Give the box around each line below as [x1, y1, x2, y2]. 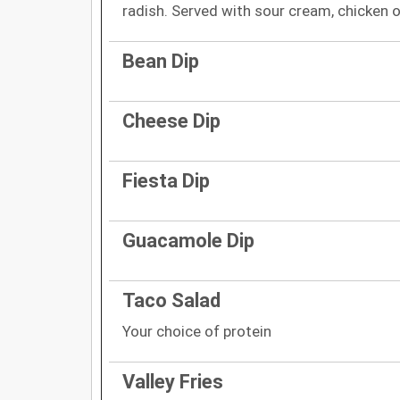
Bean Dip [122, 49, 199, 72]
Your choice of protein [122, 321, 271, 340]
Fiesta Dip [122, 169, 210, 192]
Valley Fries [122, 370, 223, 393]
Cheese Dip [122, 109, 221, 132]
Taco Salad [122, 288, 221, 312]
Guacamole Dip [122, 229, 254, 252]
